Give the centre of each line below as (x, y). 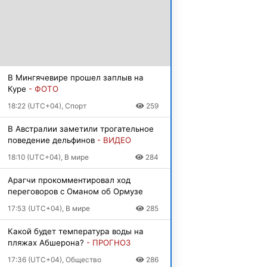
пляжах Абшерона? (47, 242)
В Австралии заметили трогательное (80, 128)
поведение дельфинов (52, 140)
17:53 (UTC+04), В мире (49, 208)
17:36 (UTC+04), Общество (54, 259)
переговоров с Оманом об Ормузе (75, 191)
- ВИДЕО (114, 140)
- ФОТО (43, 89)
